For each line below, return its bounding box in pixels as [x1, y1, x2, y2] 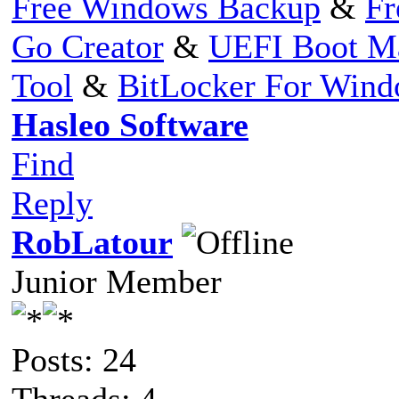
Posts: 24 [12, 340, 136, 379]
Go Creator [12, 27, 164, 65]
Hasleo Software [12, 105, 248, 143]
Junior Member [12, 262, 222, 300]
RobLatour [12, 223, 173, 261]
